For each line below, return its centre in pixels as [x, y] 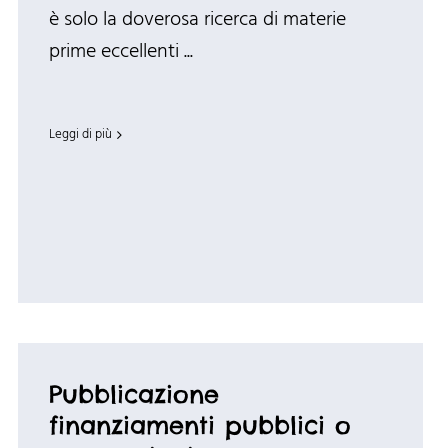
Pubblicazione [133, 394]
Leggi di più [80, 135]
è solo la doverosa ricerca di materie [197, 20]
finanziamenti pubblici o [199, 425]
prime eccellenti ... [120, 52]
